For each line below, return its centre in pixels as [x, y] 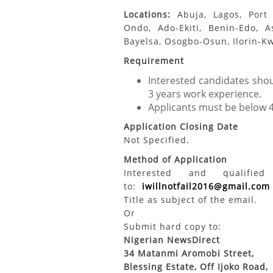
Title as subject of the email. [190, 200]
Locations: [147, 14]
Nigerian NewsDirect [172, 240]
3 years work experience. [205, 94]
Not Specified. [157, 140]
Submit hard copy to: [172, 226]
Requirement [154, 61]
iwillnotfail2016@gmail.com [206, 186]
